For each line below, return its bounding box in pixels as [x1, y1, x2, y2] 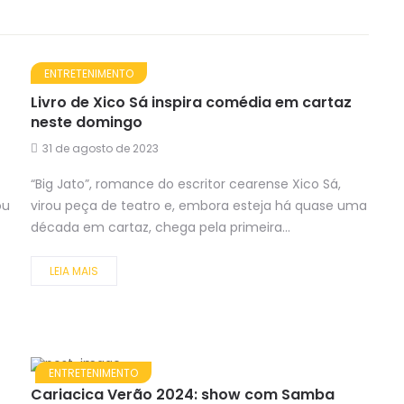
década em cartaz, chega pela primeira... [31, 218, 290, 237]
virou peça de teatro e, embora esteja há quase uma [31, 197, 367, 216]
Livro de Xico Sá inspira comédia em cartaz [31, 92, 352, 114]
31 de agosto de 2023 [42, 141, 159, 157]
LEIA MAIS [50, 263, 98, 280]
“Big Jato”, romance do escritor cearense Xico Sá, [31, 175, 341, 194]
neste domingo [31, 112, 142, 133]
